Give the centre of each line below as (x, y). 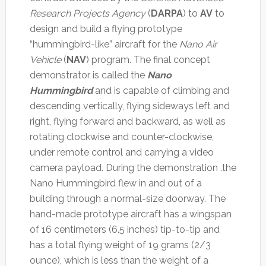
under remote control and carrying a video (121, 152)
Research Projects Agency (87, 13)
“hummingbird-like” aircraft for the (104, 44)
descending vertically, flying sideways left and (129, 106)
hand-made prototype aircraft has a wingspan (130, 214)
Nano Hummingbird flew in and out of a (115, 183)
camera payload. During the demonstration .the (133, 167)
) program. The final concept (148, 59)
